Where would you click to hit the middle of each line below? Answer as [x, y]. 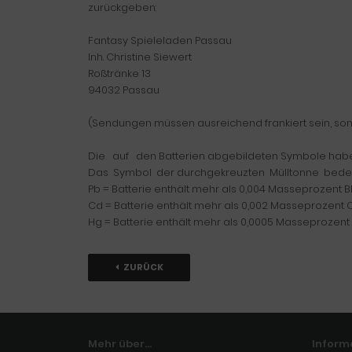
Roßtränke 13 [119, 73]
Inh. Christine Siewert [140, 57]
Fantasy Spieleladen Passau [160, 40]
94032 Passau [124, 90]
